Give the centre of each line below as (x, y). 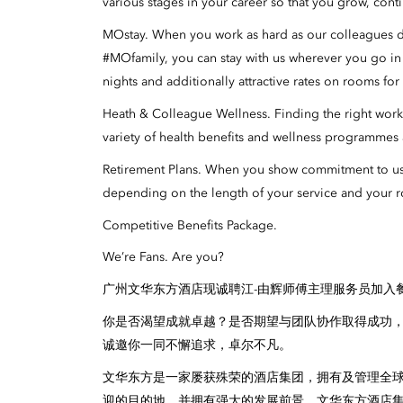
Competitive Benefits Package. (190, 225)
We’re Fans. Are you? (163, 258)
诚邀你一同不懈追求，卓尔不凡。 (197, 345)
